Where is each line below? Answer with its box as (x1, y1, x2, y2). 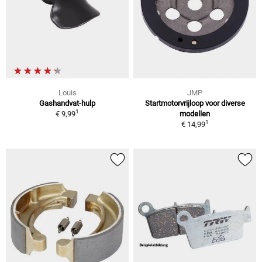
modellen (180, 109, 210, 118)
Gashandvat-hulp (39, 98, 95, 108)
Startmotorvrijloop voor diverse (144, 98, 245, 108)
